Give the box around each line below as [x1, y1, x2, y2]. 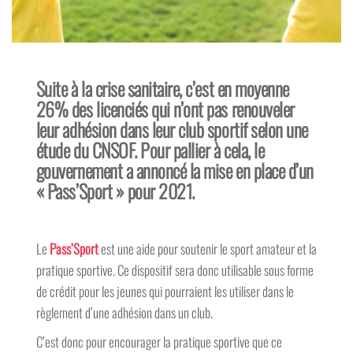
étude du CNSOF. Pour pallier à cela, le [35, 136, 265, 165]
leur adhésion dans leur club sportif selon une [35, 115, 308, 144]
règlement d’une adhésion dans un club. [35, 303, 213, 323]
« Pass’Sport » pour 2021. [35, 176, 195, 206]
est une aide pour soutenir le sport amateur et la [100, 239, 317, 259]
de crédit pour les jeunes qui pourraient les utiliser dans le [35, 281, 294, 302]
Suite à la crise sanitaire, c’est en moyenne [35, 74, 289, 103]
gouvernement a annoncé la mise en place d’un [35, 156, 314, 185]
